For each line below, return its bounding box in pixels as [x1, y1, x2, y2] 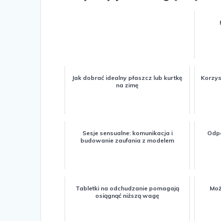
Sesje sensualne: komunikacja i [82, 129, 173, 137]
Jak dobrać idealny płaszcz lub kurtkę [72, 74, 183, 81]
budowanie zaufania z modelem [80, 136, 175, 144]
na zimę [116, 81, 139, 89]
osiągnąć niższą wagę [95, 191, 160, 199]
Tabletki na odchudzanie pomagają [75, 184, 180, 192]
